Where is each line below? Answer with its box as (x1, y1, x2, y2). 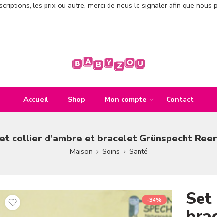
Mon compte (105, 94, 147, 104)
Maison (69, 146, 93, 156)
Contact (166, 94, 194, 104)
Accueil (23, 94, 48, 104)
